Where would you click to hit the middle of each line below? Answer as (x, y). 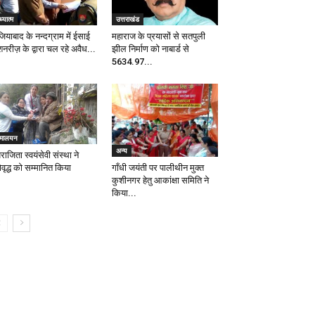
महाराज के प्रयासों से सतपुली (158, 37)
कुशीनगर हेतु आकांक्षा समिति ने (160, 181)
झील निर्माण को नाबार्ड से (150, 49)
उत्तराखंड (127, 19)
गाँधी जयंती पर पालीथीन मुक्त (157, 168)
